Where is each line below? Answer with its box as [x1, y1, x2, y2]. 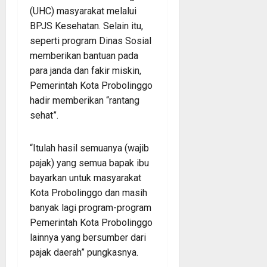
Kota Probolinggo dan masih [30, 187, 147, 198]
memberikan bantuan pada [30, 49, 138, 61]
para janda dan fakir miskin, [30, 64, 141, 76]
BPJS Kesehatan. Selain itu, [30, 20, 143, 32]
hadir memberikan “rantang [30, 94, 139, 106]
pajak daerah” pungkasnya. [30, 246, 138, 258]
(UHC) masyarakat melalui [30, 5, 136, 17]
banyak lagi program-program [30, 201, 151, 213]
